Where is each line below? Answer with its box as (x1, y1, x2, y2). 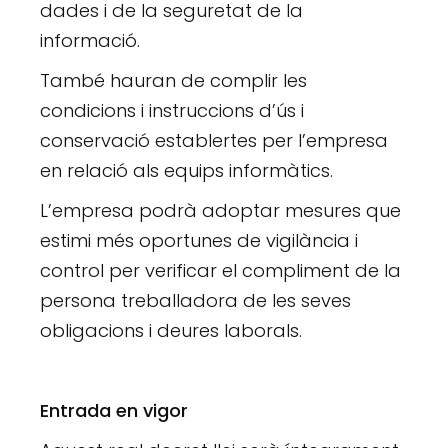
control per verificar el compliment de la (40, 257, 402, 283)
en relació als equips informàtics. (40, 157, 334, 183)
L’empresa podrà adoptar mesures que (40, 197, 402, 223)
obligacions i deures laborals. (40, 317, 303, 343)
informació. (40, 27, 141, 53)
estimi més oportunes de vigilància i (40, 227, 359, 253)
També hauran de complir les (40, 67, 308, 93)
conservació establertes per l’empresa (40, 127, 389, 153)
